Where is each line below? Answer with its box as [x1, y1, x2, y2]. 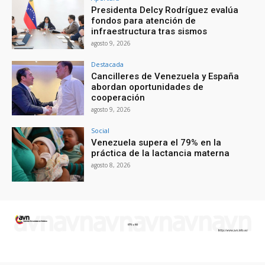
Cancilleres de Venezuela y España [91, 71, 240, 82]
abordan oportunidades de [91, 82, 204, 93]
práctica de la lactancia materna [91, 147, 230, 159]
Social [91, 125, 110, 135]
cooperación [91, 92, 146, 104]
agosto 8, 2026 [91, 160, 131, 169]
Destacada [91, 60, 124, 69]
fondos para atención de [91, 15, 196, 27]
